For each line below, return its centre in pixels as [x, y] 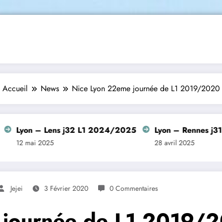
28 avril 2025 [144, 143]
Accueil [15, 88]
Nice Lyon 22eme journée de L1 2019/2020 [146, 88]
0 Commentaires [134, 188]
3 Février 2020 [66, 188]
